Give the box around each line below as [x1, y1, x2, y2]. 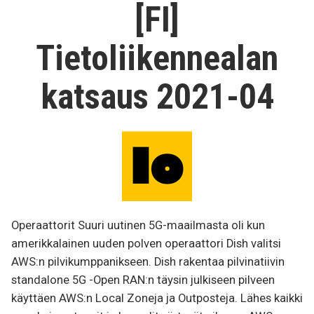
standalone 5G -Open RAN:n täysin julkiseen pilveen [11, 273, 275, 287]
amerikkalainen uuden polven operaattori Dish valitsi [11, 236, 281, 250]
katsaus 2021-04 [40, 76, 274, 117]
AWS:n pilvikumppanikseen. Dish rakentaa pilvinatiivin [11, 254, 285, 268]
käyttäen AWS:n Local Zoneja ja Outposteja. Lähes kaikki [11, 291, 303, 305]
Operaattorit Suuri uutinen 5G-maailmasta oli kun [11, 218, 265, 232]
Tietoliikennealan [36, 37, 278, 78]
